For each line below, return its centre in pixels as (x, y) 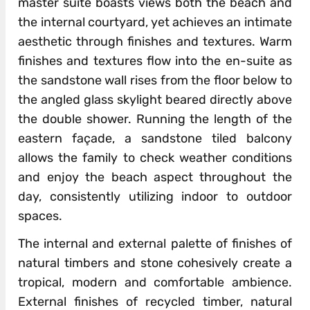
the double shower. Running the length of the (155, 119)
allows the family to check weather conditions (155, 157)
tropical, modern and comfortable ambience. (155, 282)
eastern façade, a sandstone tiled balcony (155, 138)
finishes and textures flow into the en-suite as (155, 61)
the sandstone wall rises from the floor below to (155, 80)
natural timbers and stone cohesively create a (155, 263)
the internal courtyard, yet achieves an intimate (155, 22)
